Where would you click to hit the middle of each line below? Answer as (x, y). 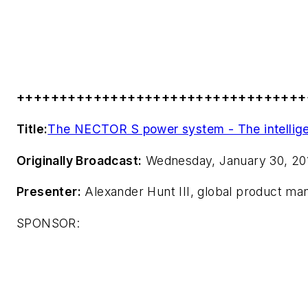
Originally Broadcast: (79, 160)
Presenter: (49, 192)
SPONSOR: (48, 223)
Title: (32, 129)
